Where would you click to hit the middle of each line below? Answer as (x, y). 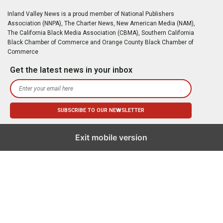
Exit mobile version (111, 137)
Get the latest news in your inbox (71, 70)
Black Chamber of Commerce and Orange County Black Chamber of (101, 42)
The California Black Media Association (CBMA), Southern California (101, 33)
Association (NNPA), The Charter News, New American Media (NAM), (101, 23)
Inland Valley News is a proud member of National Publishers (91, 14)
